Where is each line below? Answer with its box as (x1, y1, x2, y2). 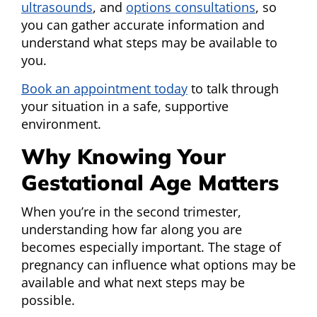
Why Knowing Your (21, 143, 226, 171)
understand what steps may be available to (21, 34, 277, 52)
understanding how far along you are (21, 221, 242, 238)
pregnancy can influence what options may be (21, 256, 296, 274)
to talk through (188, 80, 279, 98)
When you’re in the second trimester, (21, 203, 241, 221)
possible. (21, 292, 75, 309)
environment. (21, 115, 101, 133)
